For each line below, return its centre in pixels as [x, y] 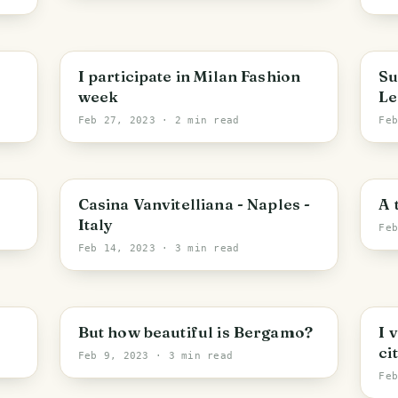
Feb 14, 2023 [116, 248]
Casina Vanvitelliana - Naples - [194, 204]
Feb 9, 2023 [113, 356]
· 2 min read [197, 120]
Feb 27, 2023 [116, 120]
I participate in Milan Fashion [189, 76]
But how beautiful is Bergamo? [195, 332]
